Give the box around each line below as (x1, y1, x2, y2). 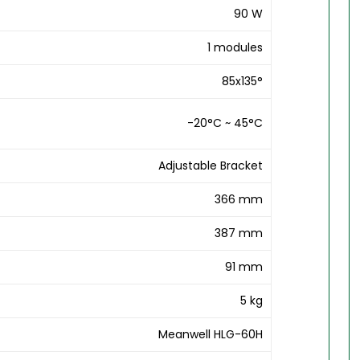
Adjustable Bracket (158, 157, 264, 174)
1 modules (207, 39, 264, 56)
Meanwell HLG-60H (158, 326, 264, 343)
